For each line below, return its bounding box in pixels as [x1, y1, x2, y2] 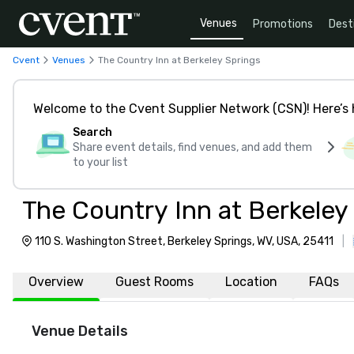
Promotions [253, 17, 313, 31]
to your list [73, 156, 128, 169]
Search [73, 126, 112, 139]
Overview [28, 274, 84, 289]
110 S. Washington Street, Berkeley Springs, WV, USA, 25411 [35, 235, 333, 248]
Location [225, 274, 277, 289]
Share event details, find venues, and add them [73, 141, 312, 154]
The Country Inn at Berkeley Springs [98, 54, 261, 66]
